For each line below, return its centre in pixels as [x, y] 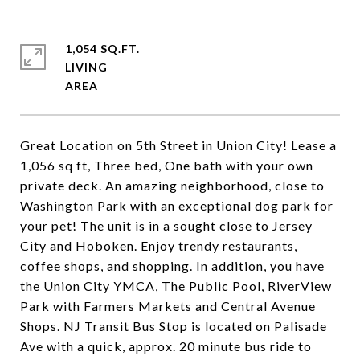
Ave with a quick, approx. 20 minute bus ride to [166, 346]
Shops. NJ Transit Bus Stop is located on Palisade [174, 326]
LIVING [86, 67]
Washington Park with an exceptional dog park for [177, 205]
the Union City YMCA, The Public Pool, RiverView [176, 286]
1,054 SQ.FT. [102, 49]
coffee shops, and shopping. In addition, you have [172, 266]
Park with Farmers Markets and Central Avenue [168, 306]
